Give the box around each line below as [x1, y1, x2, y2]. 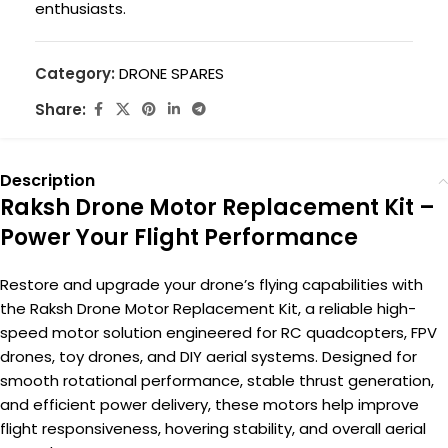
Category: [35, 63, 115, 84]
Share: [35, 98, 86, 120]
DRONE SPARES [119, 63, 224, 84]
